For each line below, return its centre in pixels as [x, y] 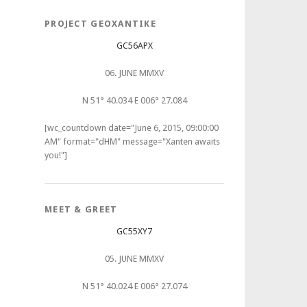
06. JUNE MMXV [134, 73]
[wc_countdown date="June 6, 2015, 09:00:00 [132, 128]
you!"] [56, 155]
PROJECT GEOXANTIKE [101, 24]
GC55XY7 [134, 231]
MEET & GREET [81, 209]
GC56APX [134, 46]
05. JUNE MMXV [134, 259]
